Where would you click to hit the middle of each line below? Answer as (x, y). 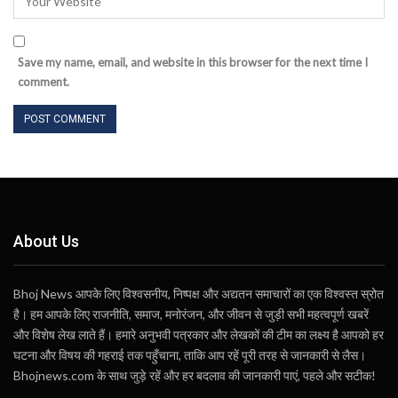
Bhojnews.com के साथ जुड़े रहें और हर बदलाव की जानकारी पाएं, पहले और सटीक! (195, 376)
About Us (46, 241)
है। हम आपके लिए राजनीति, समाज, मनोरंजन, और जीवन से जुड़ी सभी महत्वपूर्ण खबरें (191, 314)
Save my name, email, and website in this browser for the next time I (193, 62)
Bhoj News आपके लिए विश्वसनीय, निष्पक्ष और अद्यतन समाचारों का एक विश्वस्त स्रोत (199, 294)
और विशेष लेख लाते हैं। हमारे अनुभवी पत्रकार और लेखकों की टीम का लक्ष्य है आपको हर (199, 335)
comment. (44, 81)
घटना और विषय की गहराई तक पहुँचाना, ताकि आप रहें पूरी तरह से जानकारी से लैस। (190, 355)
